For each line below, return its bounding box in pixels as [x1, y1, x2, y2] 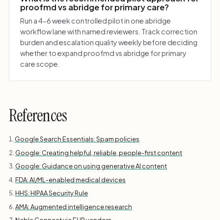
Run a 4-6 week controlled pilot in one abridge [20, 16, 171, 26]
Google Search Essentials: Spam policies [14, 135, 139, 143]
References [8, 105, 67, 127]
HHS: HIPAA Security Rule [15, 189, 88, 197]
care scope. [20, 59, 60, 69]
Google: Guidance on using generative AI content [15, 162, 167, 170]
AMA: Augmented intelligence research [15, 202, 132, 211]
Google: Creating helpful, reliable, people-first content [15, 148, 182, 157]
